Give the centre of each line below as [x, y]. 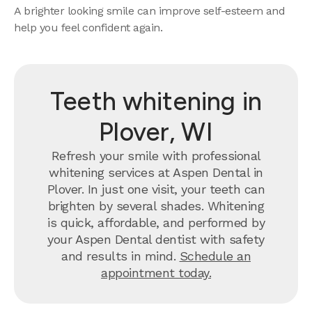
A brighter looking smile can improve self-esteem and [149, 11]
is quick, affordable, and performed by [156, 223]
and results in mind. [120, 256]
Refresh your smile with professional [156, 156]
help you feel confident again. [88, 28]
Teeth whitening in [156, 101]
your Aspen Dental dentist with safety [156, 239]
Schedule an [215, 256]
